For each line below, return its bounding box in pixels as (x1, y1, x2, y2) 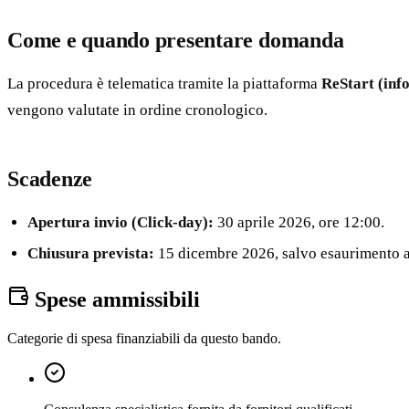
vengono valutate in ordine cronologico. (7, 101, 267, 120)
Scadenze (7, 167, 93, 192)
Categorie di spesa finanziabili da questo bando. (7, 330, 281, 346)
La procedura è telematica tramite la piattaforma (7, 75, 321, 93)
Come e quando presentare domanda (7, 28, 344, 53)
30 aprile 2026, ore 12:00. (214, 214, 385, 232)
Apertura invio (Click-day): (27, 214, 215, 232)
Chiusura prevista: (27, 245, 155, 263)
